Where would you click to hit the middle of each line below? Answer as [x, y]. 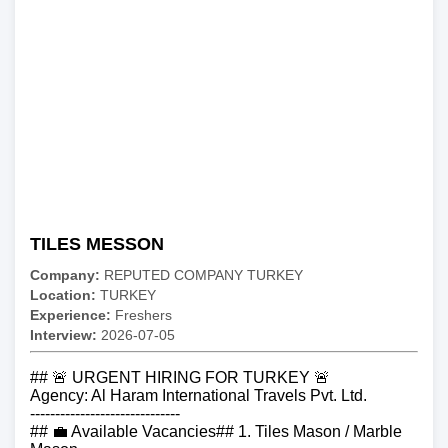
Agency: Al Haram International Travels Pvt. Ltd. [198, 396]
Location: [63, 295]
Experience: [70, 315]
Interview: [63, 335]
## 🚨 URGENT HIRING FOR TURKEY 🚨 [180, 378]
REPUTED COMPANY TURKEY [201, 275]
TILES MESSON [97, 244]
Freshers [141, 315]
